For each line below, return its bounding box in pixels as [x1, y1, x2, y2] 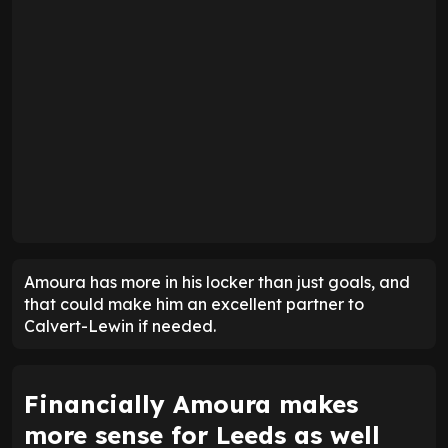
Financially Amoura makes [24, 388, 358, 419]
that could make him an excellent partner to [24, 293, 364, 314]
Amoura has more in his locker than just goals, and [24, 271, 410, 292]
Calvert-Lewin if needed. [24, 315, 216, 336]
